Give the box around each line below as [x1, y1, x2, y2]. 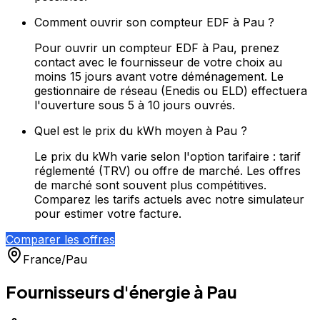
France [23, 252, 61, 266]
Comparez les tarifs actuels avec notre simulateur [34, 192, 304, 206]
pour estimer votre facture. [34, 206, 181, 221]
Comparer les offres [6, 232, 115, 246]
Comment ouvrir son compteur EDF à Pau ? [34, 15, 274, 29]
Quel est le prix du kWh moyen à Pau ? [34, 124, 247, 138]
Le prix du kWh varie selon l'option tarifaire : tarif [34, 149, 301, 164]
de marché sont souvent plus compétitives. [34, 178, 266, 192]
